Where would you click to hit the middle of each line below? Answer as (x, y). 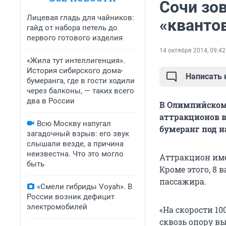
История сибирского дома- (75, 71)
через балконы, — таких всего (80, 91)
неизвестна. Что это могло (75, 154)
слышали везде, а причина (75, 144)
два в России (51, 101)
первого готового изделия (75, 38)
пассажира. (183, 182)
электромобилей (57, 207)
